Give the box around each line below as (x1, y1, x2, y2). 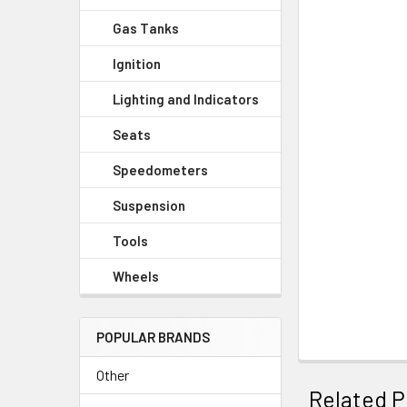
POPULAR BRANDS (96, 329, 210, 345)
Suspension (113, 197, 185, 213)
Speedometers (113, 162, 208, 178)
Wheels (113, 268, 159, 284)
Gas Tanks (113, 20, 179, 36)
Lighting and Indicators (113, 91, 259, 107)
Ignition (113, 55, 161, 72)
